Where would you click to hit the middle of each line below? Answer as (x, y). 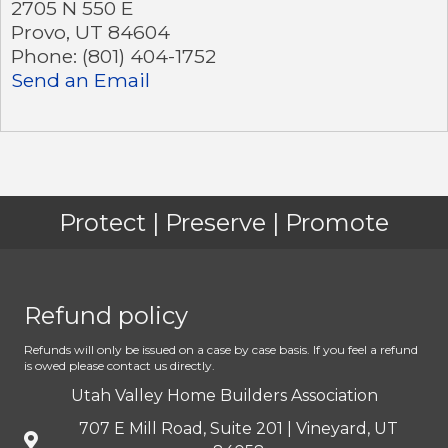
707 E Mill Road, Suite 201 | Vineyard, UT (238, 428)
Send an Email (80, 79)
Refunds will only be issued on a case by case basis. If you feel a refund (221, 349)
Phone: (44, 55)
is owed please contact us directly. (119, 365)
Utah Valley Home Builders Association (224, 395)
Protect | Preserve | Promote (224, 222)
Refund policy (106, 315)
